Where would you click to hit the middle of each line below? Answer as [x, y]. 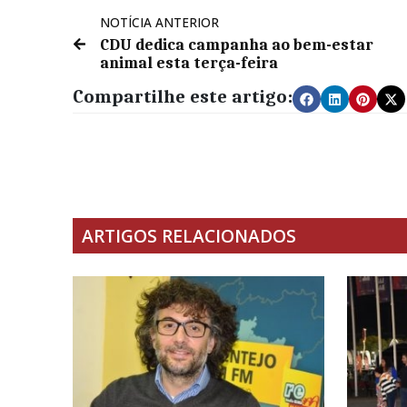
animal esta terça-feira [189, 63]
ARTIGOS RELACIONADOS [189, 236]
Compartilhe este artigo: [183, 97]
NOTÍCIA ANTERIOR [159, 23]
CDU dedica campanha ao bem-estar [237, 45]
